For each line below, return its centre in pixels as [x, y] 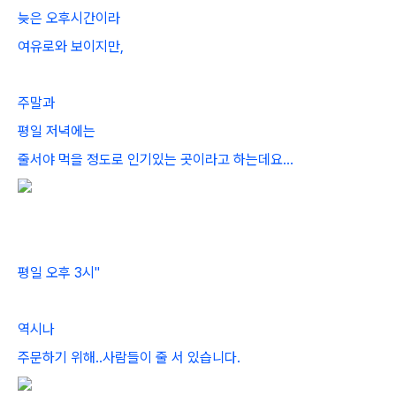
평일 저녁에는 [57, 131]
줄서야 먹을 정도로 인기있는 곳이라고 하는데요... [156, 160]
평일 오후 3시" [59, 273]
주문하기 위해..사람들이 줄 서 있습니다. [129, 358]
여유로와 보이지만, [71, 46]
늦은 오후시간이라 [69, 18]
